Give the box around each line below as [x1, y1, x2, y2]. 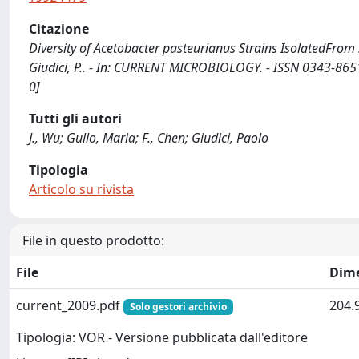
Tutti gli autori [29, 110, 122, 127]
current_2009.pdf [16, 296, 123, 314]
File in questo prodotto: [22, 232, 164, 249]
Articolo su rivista [29, 180, 134, 198]
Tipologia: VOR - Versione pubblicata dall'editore [16, 329, 308, 347]
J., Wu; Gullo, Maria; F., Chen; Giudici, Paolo [29, 129, 268, 147]
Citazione [29, 20, 89, 38]
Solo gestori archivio [129, 300, 227, 313]
